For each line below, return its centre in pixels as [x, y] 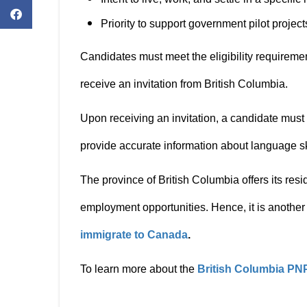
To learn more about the [139, 269]
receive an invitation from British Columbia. [185, 84]
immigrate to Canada [134, 235]
